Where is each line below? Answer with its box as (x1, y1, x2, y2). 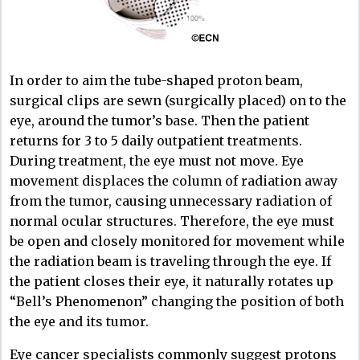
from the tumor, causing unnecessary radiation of (10, 192, 332, 209)
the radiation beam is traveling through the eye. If (10, 252, 331, 269)
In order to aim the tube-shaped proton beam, (10, 72, 303, 88)
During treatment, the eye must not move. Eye (10, 152, 304, 169)
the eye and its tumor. (10, 313, 149, 329)
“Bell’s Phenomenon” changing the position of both (10, 292, 344, 309)
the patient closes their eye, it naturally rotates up (10, 272, 333, 289)
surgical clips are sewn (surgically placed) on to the (10, 92, 346, 108)
